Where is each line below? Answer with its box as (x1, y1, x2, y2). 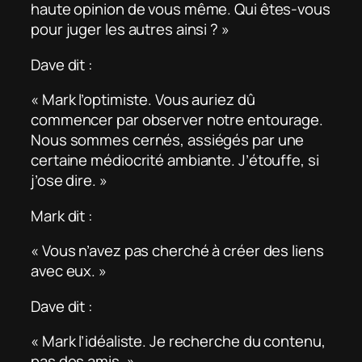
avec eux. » (31, 260, 107, 282)
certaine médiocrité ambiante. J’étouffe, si (31, 149, 319, 171)
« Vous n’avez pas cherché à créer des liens (31, 240, 324, 262)
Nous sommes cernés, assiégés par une (31, 129, 305, 151)
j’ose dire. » (31, 170, 107, 192)
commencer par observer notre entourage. (31, 109, 324, 131)
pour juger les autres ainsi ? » (31, 19, 229, 40)
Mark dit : (31, 204, 93, 226)
